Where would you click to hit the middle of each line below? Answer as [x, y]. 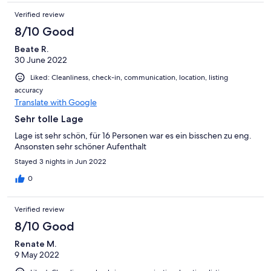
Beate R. [31, 49]
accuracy [29, 90]
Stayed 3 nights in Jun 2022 [60, 162]
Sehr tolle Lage [49, 119]
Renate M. [35, 244]
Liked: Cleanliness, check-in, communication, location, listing [129, 78]
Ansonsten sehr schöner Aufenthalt [80, 147]
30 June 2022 [41, 60]
